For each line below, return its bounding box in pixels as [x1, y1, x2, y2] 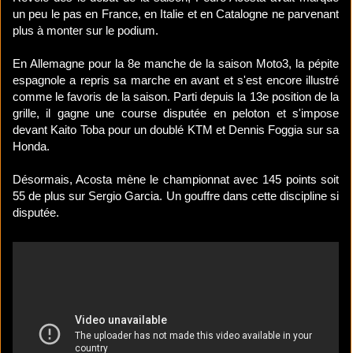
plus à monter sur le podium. [13, 24, 158, 38]
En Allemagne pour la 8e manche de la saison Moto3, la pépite [13, 57, 339, 71]
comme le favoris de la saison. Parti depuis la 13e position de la [13, 90, 339, 104]
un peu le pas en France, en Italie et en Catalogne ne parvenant [13, 7, 339, 21]
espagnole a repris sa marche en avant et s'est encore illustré [13, 73, 339, 87]
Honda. [13, 139, 50, 154]
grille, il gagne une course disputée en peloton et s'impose [13, 106, 339, 121]
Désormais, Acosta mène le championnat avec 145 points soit [13, 173, 339, 187]
